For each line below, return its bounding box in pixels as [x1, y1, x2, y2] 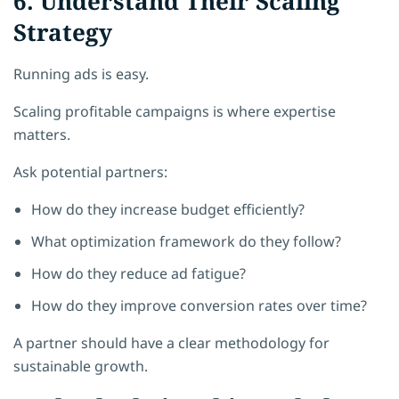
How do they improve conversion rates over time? [31, 295, 367, 315]
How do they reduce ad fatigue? [31, 263, 246, 283]
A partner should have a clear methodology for [13, 332, 330, 353]
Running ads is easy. [13, 63, 149, 84]
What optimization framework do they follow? [31, 231, 341, 251]
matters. [13, 124, 70, 144]
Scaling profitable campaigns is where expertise [13, 101, 336, 121]
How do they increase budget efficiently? [31, 199, 305, 219]
